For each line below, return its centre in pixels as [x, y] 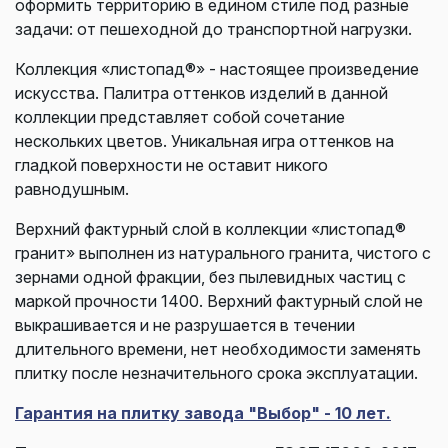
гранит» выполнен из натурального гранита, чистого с [223, 252]
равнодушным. [72, 188]
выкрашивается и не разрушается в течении [185, 324]
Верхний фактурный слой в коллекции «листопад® [210, 228]
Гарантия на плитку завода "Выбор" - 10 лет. [203, 412]
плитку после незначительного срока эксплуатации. [216, 372]
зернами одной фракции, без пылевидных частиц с [210, 276]
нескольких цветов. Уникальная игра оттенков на [204, 140]
